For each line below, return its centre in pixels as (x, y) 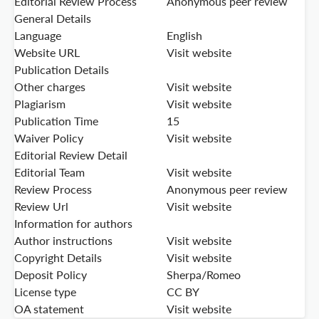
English (184, 36)
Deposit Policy (51, 275)
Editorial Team (49, 172)
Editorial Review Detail (71, 155)
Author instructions (63, 241)
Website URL (47, 53)
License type (45, 292)
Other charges (50, 87)
